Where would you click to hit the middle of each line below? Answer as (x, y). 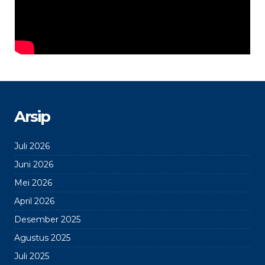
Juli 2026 (32, 146)
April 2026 (34, 201)
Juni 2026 (34, 164)
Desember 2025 (47, 219)
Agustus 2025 (42, 238)
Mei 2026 (33, 183)
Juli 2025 (32, 256)
